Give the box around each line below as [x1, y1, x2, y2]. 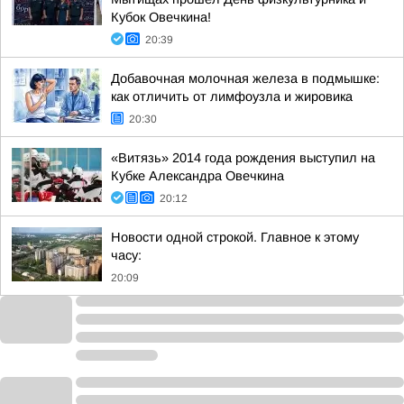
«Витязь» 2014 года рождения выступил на [111, 151, 375, 165]
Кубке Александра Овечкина [111, 169, 284, 183]
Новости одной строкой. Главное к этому [111, 230, 359, 244]
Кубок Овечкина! [111, 10, 211, 24]
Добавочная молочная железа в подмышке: [111, 71, 380, 86]
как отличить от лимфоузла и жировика [111, 89, 353, 104]
